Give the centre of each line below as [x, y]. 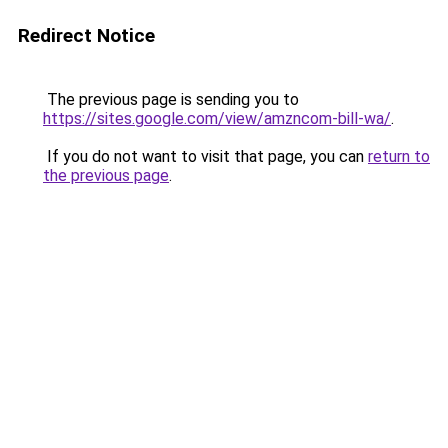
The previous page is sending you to [171, 99]
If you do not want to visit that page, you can [205, 156]
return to [399, 156]
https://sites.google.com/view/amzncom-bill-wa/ [217, 118]
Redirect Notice [86, 35]
